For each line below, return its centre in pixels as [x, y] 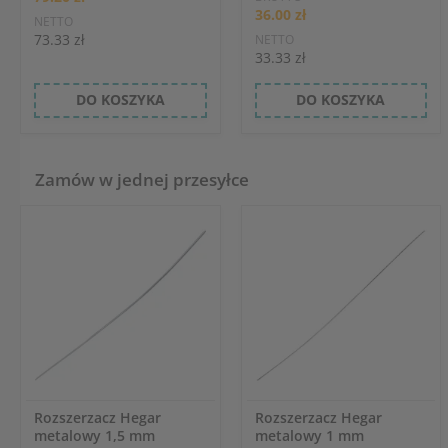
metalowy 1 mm [309, 435]
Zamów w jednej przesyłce [142, 179]
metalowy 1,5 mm [94, 435]
